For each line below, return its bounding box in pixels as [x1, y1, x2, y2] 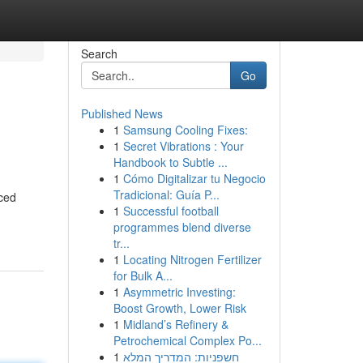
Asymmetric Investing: [122, 284, 236, 300]
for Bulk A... [113, 267, 173, 284]
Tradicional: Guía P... [113, 186, 220, 203]
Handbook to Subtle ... [113, 154, 228, 170]
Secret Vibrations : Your [122, 138, 244, 154]
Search [80, 45, 117, 62]
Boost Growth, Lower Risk [113, 300, 246, 316]
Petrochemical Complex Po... [113, 332, 262, 348]
